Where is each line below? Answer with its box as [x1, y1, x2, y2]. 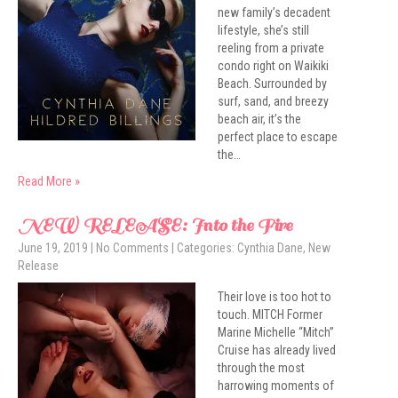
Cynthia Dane [237, 241, 303, 255]
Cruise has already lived [218, 343, 336, 357]
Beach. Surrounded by [218, 76, 327, 91]
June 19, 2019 [18, 241, 88, 255]
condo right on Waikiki [218, 59, 329, 73]
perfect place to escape [218, 130, 338, 144]
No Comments [96, 241, 169, 255]
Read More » [18, 174, 80, 188]
